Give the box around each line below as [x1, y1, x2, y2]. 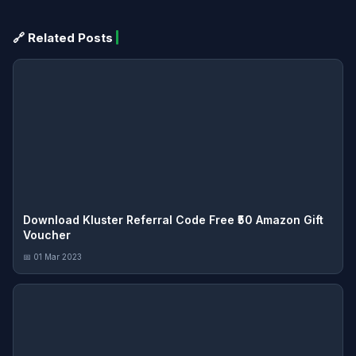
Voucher [23, 227, 71, 242]
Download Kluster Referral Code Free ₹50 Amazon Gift [23, 212, 323, 226]
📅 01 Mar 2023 [23, 251, 82, 261]
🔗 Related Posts [13, 29, 113, 45]
